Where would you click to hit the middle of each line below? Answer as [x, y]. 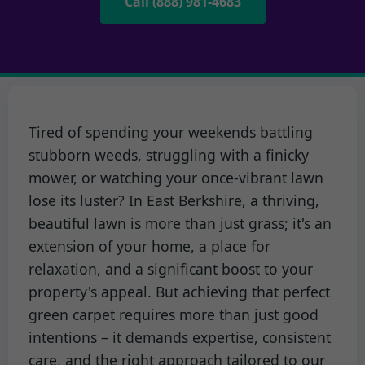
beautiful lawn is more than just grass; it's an [180, 223]
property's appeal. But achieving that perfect [179, 291]
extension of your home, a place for [150, 246]
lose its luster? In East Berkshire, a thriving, [174, 200]
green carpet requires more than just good [174, 314]
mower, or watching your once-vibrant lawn [176, 177]
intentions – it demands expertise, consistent [180, 337]
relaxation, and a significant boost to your [171, 268]
